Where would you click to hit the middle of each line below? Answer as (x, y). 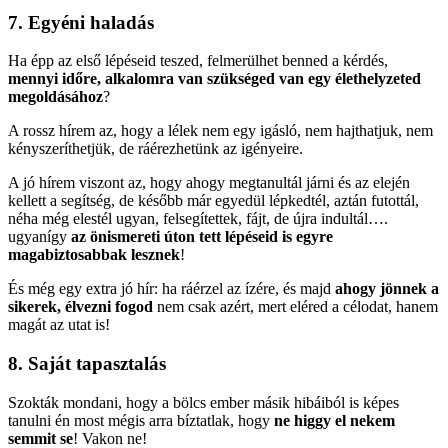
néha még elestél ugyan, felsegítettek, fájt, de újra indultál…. (198, 219)
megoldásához (55, 97)
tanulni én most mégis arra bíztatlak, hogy (141, 420)
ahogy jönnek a (387, 289)
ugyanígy (39, 237)
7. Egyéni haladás (81, 22)
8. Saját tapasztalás (87, 364)
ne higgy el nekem (334, 420)
